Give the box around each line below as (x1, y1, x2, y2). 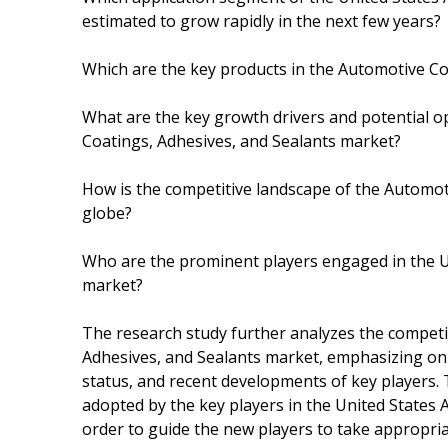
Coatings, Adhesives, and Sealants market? (82, 129, 401, 152)
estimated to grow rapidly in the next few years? (82, 9, 441, 32)
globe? (82, 201, 132, 224)
